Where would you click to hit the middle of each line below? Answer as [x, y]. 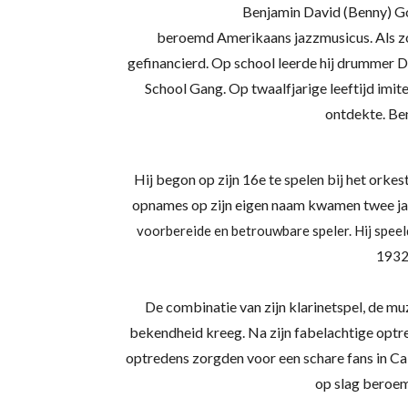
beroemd [187, 37]
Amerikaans [254, 37]
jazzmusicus [332, 37]
